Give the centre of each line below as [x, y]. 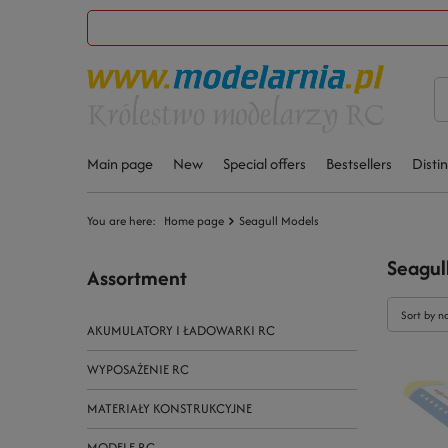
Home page [194, 220]
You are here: [123, 220]
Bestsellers [359, 163]
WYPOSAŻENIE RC [138, 369]
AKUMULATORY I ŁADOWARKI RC [181, 330]
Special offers [264, 163]
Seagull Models [279, 220]
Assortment [137, 277]
